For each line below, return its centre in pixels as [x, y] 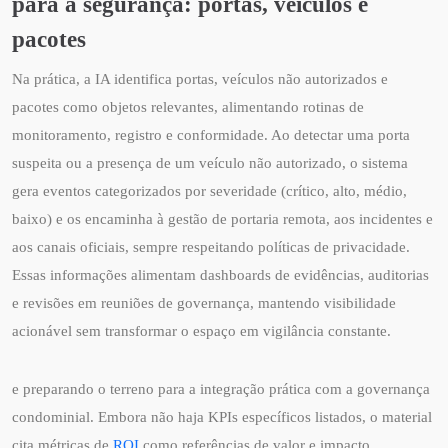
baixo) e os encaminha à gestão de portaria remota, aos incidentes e [222, 219]
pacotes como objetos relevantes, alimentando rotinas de [188, 107]
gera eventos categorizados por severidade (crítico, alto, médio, [209, 191]
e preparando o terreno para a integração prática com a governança [221, 389]
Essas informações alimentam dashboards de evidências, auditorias [220, 275]
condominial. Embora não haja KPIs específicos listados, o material [222, 417]
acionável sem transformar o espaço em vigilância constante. [201, 331]
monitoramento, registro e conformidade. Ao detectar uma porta [211, 135]
